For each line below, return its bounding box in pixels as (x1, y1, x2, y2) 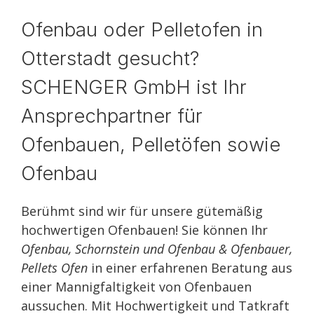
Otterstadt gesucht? (21, 46, 199, 70)
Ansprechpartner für (21, 104, 203, 128)
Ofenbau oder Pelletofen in (21, 18, 263, 41)
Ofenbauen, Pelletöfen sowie (21, 132, 280, 156)
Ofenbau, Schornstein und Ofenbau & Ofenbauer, (21, 240, 292, 257)
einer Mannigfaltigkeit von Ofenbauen (21, 278, 252, 295)
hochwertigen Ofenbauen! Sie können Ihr (21, 221, 268, 238)
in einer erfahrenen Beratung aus (88, 259, 292, 276)
